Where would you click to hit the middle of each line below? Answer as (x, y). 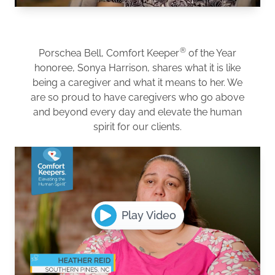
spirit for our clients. (137, 126)
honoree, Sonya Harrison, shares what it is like (137, 68)
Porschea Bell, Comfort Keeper (109, 53)
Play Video (149, 215)
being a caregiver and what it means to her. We (137, 82)
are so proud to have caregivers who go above (137, 97)
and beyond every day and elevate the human (137, 112)
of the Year (211, 53)
